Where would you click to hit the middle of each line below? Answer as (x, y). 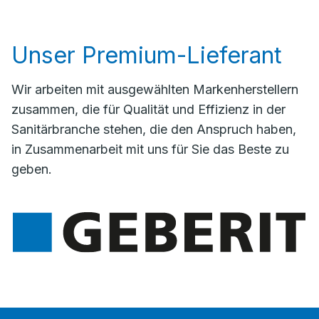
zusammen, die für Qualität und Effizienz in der (148, 110)
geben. (32, 169)
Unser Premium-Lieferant (147, 56)
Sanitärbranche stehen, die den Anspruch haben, (154, 130)
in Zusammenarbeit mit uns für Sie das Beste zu (150, 150)
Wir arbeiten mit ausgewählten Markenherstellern (155, 90)
